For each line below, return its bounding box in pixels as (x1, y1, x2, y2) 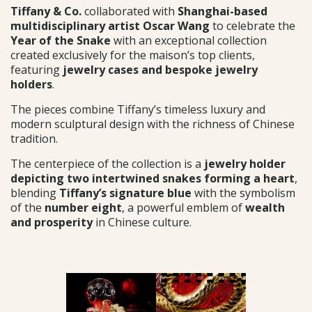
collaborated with (81, 3, 178, 19)
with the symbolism (192, 185, 295, 201)
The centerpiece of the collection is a (10, 156, 204, 172)
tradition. (10, 131, 58, 147)
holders (10, 77, 52, 93)
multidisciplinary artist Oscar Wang (10, 18, 210, 34)
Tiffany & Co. (10, 3, 81, 19)
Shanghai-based (178, 3, 267, 19)
